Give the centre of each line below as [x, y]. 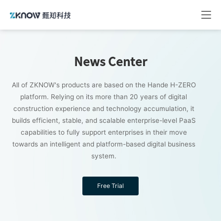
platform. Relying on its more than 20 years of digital [104, 97]
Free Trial [110, 186]
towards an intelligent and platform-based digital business [104, 144]
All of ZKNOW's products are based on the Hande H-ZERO [104, 85]
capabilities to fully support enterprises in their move [104, 132]
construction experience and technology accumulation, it [104, 109]
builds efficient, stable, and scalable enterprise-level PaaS [104, 121]
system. [104, 156]
